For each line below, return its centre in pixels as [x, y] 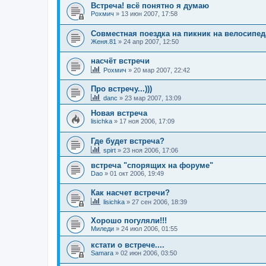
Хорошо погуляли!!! [129, 220]
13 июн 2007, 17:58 [149, 13]
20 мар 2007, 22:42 [162, 70]
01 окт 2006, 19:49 [137, 173]
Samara [102, 253]
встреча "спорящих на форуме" [152, 165]
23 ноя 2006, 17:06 [151, 150]
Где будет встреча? [128, 141]
